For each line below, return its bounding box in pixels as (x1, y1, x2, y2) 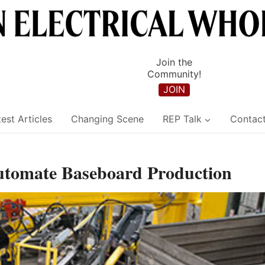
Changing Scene (71, 113, 144, 125)
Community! (147, 68, 201, 80)
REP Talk (163, 113, 202, 125)
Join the (156, 56, 192, 69)
